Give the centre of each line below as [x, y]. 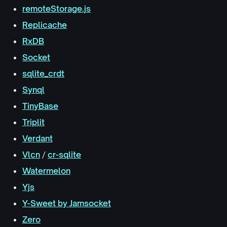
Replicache [45, 25]
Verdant [37, 138]
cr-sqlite [64, 155]
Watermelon [46, 171]
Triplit [33, 122]
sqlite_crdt [43, 73]
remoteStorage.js [56, 9]
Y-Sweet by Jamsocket [67, 203]
